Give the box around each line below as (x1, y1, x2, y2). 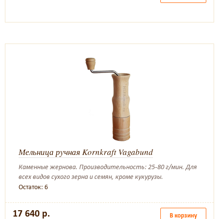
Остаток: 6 (19, 183, 48, 191)
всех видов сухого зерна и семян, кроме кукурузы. (19, 173, 163, 181)
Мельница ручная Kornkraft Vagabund (19, 146, 153, 157)
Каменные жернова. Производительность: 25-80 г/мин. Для (19, 163, 197, 171)
